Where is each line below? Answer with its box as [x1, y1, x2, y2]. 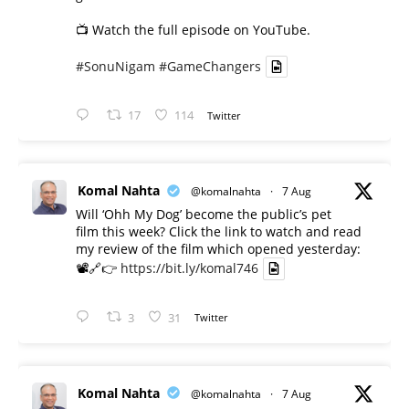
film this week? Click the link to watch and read [76, 223, 362, 241]
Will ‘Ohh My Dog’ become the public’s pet [76, 205, 331, 224]
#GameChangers [159, 58, 261, 76]
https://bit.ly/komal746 [121, 259, 258, 278]
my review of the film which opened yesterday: [76, 240, 361, 258]
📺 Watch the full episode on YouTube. [76, 21, 310, 38]
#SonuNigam [76, 58, 155, 76]
